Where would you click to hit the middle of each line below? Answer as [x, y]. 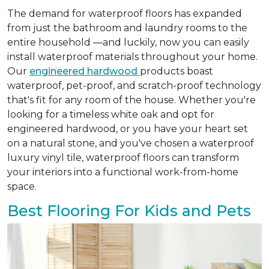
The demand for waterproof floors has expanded [125, 13]
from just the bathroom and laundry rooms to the [127, 28]
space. [22, 186]
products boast [177, 71]
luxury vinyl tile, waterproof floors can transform [123, 157]
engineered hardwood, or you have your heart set [128, 128]
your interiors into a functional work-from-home [123, 172]
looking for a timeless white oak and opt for [111, 114]
